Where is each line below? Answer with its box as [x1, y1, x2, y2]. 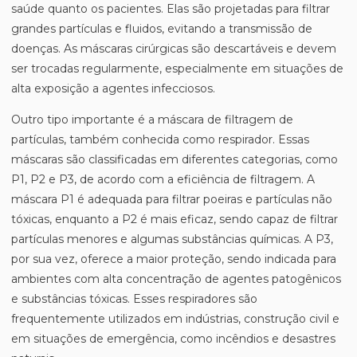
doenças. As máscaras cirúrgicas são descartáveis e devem [11, 41, 336, 56]
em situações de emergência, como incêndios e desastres [11, 331, 335, 346]
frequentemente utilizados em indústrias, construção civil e [11, 312, 339, 326]
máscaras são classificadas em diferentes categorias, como [11, 152, 338, 167]
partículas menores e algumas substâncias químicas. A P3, [11, 232, 333, 246]
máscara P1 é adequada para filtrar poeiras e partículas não [11, 192, 332, 206]
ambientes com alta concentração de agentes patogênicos [11, 272, 341, 286]
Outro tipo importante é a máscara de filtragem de [11, 112, 293, 127]
